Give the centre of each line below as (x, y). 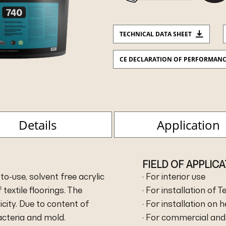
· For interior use (174, 176)
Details (38, 125)
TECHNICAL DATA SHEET (156, 34)
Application (188, 125)
